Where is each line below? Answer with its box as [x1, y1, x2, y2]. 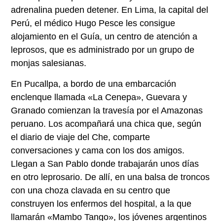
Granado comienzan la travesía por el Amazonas [11, 105, 203, 115]
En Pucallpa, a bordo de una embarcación [11, 78, 177, 89]
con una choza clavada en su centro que [11, 185, 171, 195]
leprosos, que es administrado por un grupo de [11, 45, 195, 55]
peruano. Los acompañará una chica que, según [11, 118, 202, 129]
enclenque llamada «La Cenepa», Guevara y [11, 92, 187, 102]
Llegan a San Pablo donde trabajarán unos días [11, 158, 199, 169]
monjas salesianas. [11, 58, 87, 69]
